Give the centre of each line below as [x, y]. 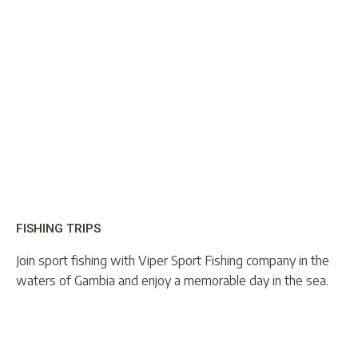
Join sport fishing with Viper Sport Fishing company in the [173, 260]
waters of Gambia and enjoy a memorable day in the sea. [172, 280]
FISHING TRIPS [58, 228]
